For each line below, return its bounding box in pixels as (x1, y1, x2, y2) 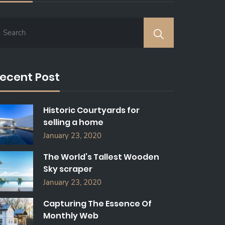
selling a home (43, 117, 103, 128)
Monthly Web (43, 210, 98, 221)
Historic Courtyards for (43, 104, 140, 116)
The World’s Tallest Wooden (43, 151, 159, 163)
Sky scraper (43, 163, 92, 175)
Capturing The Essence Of (43, 198, 152, 209)
